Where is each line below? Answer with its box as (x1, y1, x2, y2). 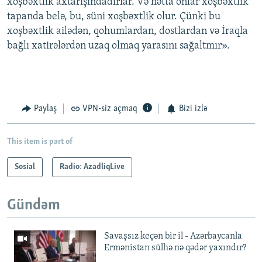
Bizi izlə (178, 104, 208, 114)
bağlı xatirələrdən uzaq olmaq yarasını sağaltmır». (7, 40, 230, 52)
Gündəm (7, 197, 60, 213)
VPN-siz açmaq (82, 104, 137, 114)
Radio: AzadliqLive (60, 162, 125, 171)
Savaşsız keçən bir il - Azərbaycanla (104, 232, 242, 242)
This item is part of (7, 137, 73, 146)
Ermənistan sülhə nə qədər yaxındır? (104, 243, 246, 253)
